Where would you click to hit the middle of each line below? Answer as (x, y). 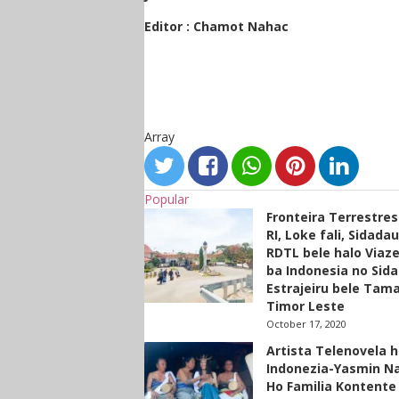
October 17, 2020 (306, 324)
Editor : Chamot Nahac (216, 26)
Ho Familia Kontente (331, 386)
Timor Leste (305, 306)
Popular (167, 199)
